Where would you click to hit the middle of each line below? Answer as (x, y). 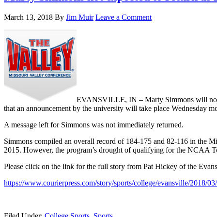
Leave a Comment (124, 17)
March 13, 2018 (28, 17)
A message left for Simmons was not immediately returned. (94, 125)
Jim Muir (80, 17)
